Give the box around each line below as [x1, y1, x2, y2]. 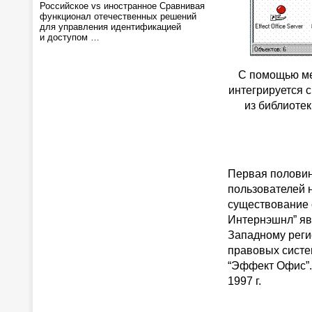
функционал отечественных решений [40, 11, 196, 22]
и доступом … [40, 32, 100, 42]
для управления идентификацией [40, 22, 181, 32]
